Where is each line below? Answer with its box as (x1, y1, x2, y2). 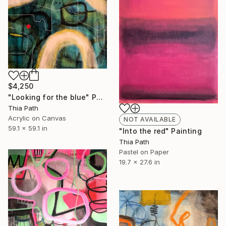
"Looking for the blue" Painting (96, 93, 103, 102)
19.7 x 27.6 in (119, 157, 160, 166)
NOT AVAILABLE (124, 115, 176, 123)
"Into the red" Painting (119, 126, 202, 135)
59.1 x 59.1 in (8, 124, 47, 133)
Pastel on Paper (119, 147, 169, 156)
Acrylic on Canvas (8, 114, 66, 123)
